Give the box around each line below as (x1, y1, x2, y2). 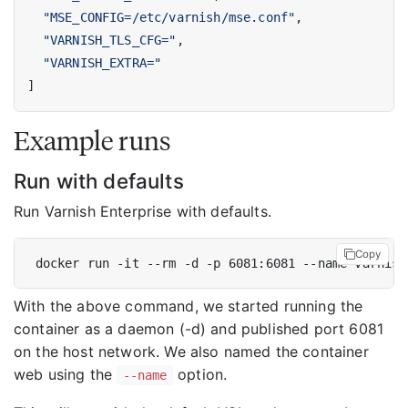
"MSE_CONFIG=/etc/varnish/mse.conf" (42, 10, 296, 25)
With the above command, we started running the (14, 297, 363, 316)
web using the (14, 365, 117, 384)
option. (173, 365, 228, 384)
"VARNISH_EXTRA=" (42, 56, 162, 71)
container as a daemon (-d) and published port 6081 (14, 320, 384, 339)
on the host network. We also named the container (14, 342, 369, 362)
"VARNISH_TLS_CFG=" (42, 33, 177, 48)
